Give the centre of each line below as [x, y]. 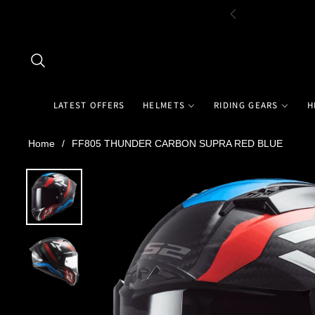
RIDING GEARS [246, 105]
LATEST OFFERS [89, 105]
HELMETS [164, 105]
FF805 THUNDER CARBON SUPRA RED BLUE [177, 143]
